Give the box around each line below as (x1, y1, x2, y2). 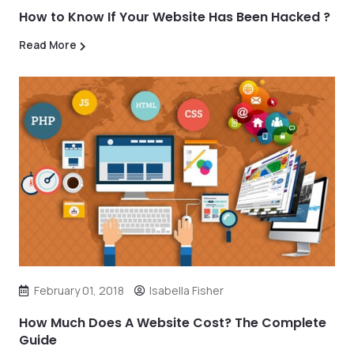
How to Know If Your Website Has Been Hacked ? (19, 7, 330, 26)
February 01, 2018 (34, 282, 124, 298)
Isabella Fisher (149, 282, 224, 298)
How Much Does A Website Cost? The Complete (19, 313, 326, 332)
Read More (19, 37, 77, 52)
